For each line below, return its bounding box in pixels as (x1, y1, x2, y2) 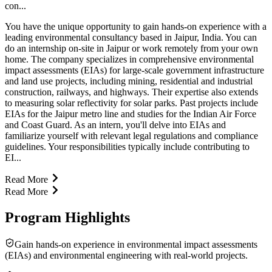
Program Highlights (5, 209, 130, 225)
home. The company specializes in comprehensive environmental (5, 53, 254, 64)
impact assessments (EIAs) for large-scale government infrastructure (5, 64, 264, 75)
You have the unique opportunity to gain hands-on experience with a (5, 21, 267, 32)
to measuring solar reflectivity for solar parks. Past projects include (5, 97, 258, 108)
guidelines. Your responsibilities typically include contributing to (5, 141, 250, 152)
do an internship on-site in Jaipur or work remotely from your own (5, 42, 258, 53)
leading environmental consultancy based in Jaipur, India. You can (5, 32, 257, 42)
